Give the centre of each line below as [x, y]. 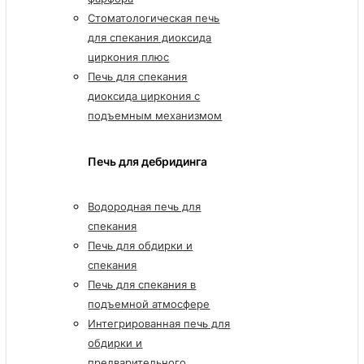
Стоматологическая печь [154, 17]
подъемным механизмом [155, 115]
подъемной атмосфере [149, 304]
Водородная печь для [145, 207]
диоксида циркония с [144, 95]
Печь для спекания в [142, 285]
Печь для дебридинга [148, 162]
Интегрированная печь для [159, 324]
